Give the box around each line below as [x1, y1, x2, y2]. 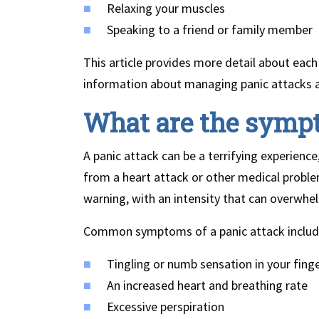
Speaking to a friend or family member [107, 21, 313, 38]
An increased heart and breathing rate [107, 277, 308, 294]
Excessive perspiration [107, 298, 224, 315]
